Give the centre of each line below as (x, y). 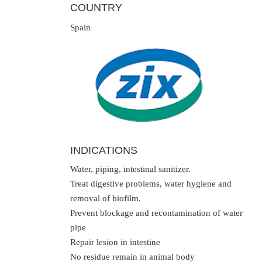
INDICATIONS (104, 150)
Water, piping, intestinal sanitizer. (130, 169)
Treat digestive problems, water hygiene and (151, 183)
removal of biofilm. (105, 198)
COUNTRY (96, 7)
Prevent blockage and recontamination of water (156, 213)
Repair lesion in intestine (115, 242)
